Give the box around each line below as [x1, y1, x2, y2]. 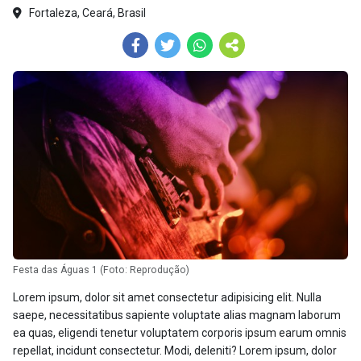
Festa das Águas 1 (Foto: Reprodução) [13, 263, 189, 276]
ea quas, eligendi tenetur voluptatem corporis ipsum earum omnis [13, 326, 346, 339]
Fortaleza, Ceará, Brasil [29, 6, 146, 19]
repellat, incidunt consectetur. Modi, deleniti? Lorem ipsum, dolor [13, 343, 337, 357]
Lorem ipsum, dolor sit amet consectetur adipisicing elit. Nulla [13, 290, 322, 304]
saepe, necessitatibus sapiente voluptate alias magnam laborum [13, 308, 341, 322]
